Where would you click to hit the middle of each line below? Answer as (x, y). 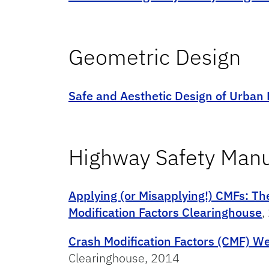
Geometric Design (155, 56)
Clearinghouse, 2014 (124, 258)
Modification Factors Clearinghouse (165, 213)
